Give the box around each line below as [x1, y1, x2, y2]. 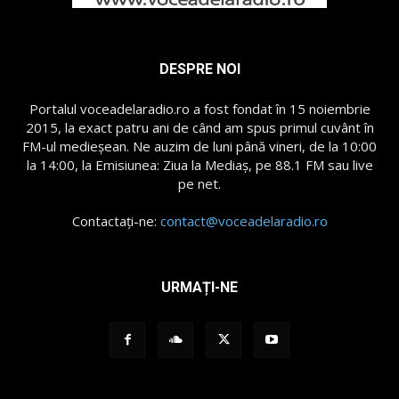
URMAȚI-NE [161, 278, 238, 296]
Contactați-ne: [71, 211, 160, 230]
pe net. [178, 174, 221, 192]
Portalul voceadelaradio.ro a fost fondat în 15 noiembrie [28, 99, 370, 118]
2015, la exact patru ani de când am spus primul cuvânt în [25, 118, 374, 136]
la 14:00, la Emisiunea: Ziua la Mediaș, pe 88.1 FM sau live [26, 155, 373, 174]
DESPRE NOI [159, 60, 240, 77]
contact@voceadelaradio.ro [159, 211, 328, 230]
